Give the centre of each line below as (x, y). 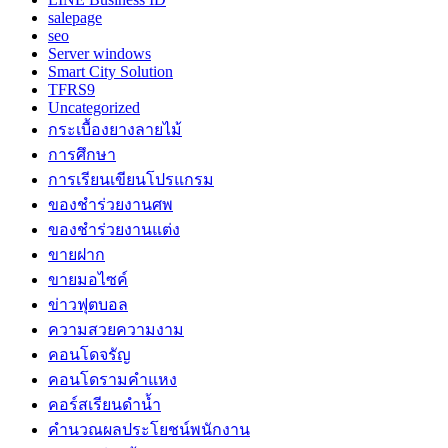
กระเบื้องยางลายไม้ (115, 129)
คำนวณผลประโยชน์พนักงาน (149, 429)
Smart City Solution (110, 71)
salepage (75, 17)
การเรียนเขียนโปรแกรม (131, 179)
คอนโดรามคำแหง (112, 379)
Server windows (99, 53)
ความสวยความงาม (116, 329)
